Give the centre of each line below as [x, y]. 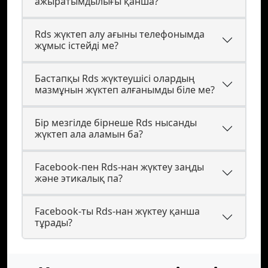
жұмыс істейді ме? [77, 45]
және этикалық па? [79, 178]
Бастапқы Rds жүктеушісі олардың [115, 78]
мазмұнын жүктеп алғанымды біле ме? [125, 90]
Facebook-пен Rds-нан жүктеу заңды [119, 167]
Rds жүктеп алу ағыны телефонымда [120, 34]
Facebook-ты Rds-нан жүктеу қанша [117, 211]
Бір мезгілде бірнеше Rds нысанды [116, 123]
